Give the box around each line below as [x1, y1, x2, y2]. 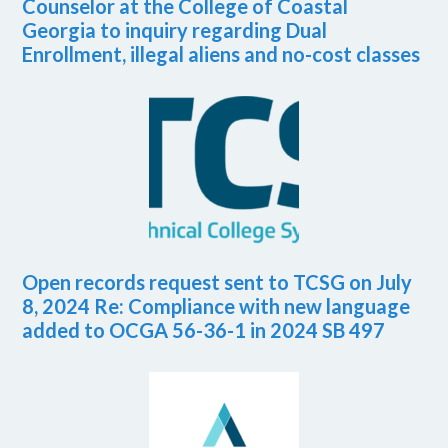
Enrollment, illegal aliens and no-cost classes [22, 42, 421, 67]
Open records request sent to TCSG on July [22, 270, 413, 295]
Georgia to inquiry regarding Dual [22, 18, 328, 43]
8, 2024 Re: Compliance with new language [22, 294, 411, 319]
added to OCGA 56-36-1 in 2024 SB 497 [22, 318, 386, 343]
